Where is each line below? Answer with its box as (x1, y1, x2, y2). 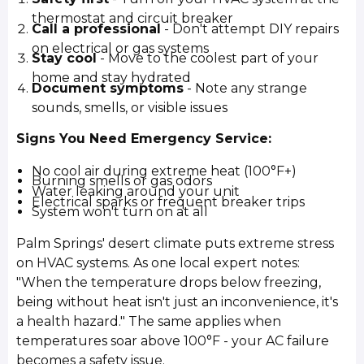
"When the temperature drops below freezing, (16, 274, 322, 290)
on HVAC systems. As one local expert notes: (16, 254, 301, 271)
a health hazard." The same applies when (16, 313, 282, 329)
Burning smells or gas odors (32, 173, 213, 189)
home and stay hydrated (32, 70, 192, 86)
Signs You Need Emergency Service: (16, 131, 272, 147)
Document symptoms (32, 80, 184, 96)
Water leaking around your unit (32, 183, 240, 199)
